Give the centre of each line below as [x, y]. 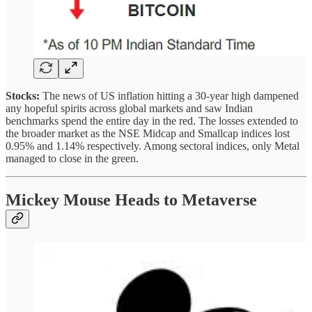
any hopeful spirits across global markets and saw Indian [129, 108]
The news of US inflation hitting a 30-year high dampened [171, 95]
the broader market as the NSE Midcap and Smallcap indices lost [148, 133]
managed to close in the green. [72, 158]
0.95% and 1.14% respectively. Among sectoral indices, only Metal [153, 146]
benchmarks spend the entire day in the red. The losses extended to [152, 120]
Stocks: [24, 95]
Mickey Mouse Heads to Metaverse [131, 200]
